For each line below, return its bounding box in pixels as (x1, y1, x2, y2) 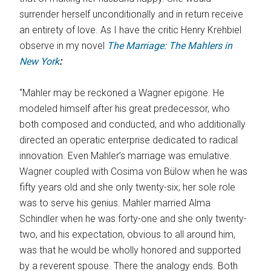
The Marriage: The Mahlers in (107, 39, 233, 51)
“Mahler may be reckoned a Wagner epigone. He (19, 87, 225, 99)
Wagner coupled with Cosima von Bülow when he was (19, 165, 248, 177)
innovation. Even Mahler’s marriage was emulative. (19, 149, 232, 162)
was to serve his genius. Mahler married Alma (19, 197, 211, 209)
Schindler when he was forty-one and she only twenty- (19, 212, 247, 224)
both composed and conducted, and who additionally (19, 118, 246, 130)
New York (19, 55, 60, 67)
